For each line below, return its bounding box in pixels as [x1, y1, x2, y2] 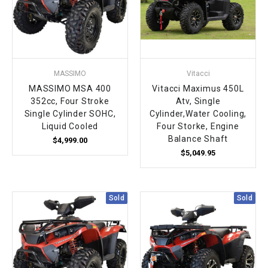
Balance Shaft [167, 134, 229, 144]
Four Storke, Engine [157, 121, 239, 132]
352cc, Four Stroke [31, 96, 109, 106]
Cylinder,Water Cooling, [149, 109, 247, 119]
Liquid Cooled [41, 121, 99, 132]
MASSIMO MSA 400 [28, 84, 111, 94]
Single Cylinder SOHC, [24, 109, 116, 119]
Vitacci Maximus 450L [152, 84, 244, 94]
